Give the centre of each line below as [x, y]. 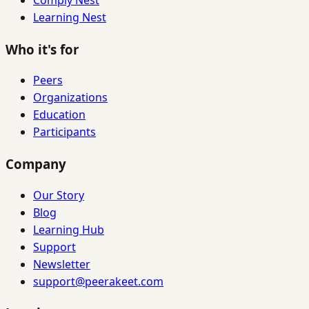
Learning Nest [70, 17]
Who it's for [42, 49]
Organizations [70, 98]
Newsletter [62, 264]
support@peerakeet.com [98, 281]
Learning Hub [69, 229]
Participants [64, 132]
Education [59, 115]
